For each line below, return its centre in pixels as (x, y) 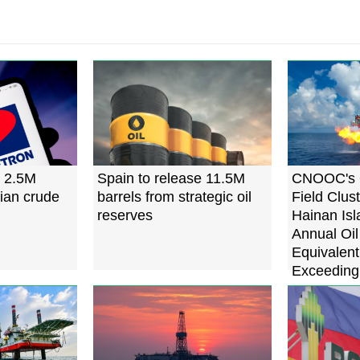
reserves (125, 215)
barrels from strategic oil (174, 196)
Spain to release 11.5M (171, 178)
